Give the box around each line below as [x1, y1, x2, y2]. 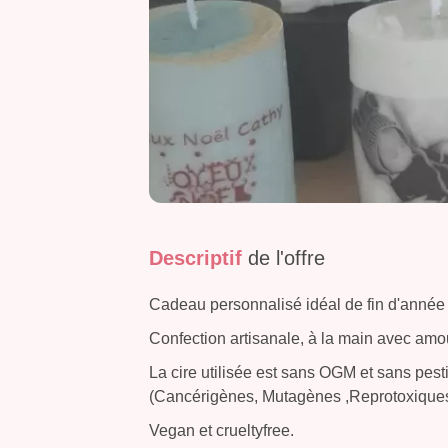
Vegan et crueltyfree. [149, 422, 294, 440]
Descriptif [149, 247, 248, 270]
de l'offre [248, 247, 325, 270]
